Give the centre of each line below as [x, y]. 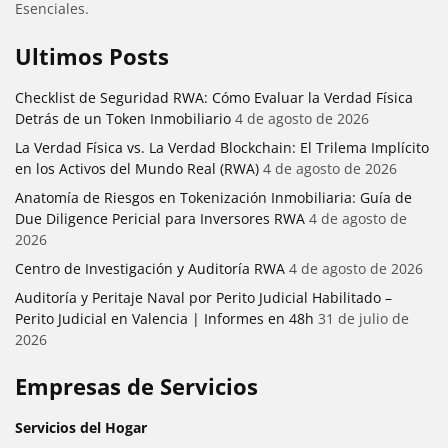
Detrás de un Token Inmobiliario [123, 119]
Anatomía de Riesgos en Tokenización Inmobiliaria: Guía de [213, 198]
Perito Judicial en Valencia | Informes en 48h [164, 319]
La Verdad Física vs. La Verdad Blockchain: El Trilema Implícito [222, 148]
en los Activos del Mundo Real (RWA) [137, 169]
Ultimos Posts [92, 56]
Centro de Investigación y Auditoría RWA [150, 269]
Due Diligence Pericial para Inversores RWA [160, 219]
